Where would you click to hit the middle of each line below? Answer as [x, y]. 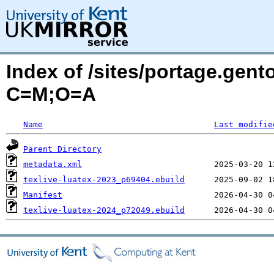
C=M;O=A [51, 94]
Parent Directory [62, 149]
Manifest [43, 195]
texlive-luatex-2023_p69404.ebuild [104, 180]
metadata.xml [53, 164]
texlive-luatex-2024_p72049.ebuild [104, 210]
